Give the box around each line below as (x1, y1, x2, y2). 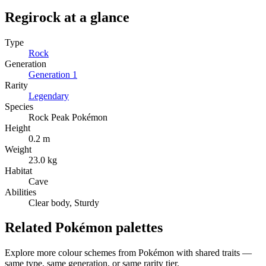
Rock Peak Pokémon (28, 112, 107, 122)
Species (5, 101, 33, 112)
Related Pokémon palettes (5, 220, 163, 236)
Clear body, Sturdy (28, 197, 99, 208)
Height (5, 122, 30, 133)
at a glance (61, 9, 129, 25)
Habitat (5, 165, 32, 176)
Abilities (5, 186, 36, 197)
